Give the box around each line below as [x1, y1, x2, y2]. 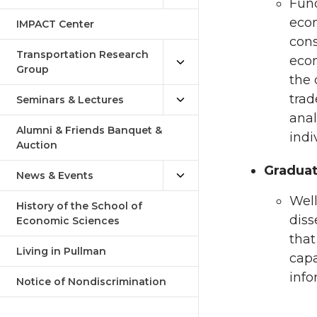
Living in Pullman [16, 245, 106, 258]
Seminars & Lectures [16, 93, 124, 106]
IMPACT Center [16, 18, 94, 30]
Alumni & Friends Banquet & [16, 124, 162, 137]
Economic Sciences [16, 214, 120, 227]
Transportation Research [16, 48, 149, 61]
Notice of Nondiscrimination [16, 275, 166, 288]
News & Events [16, 169, 93, 182]
